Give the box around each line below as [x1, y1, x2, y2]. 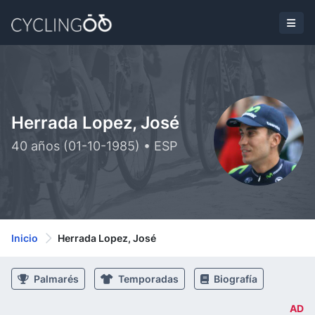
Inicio [11, 232, 38, 244]
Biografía [212, 273, 257, 285]
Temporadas [116, 273, 179, 285]
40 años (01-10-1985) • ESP [11, 139, 177, 153]
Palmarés [32, 273, 79, 285]
